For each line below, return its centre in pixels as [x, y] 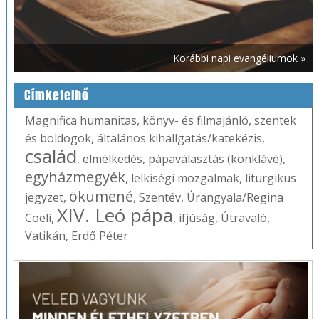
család [51, 156]
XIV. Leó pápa [115, 215]
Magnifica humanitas [80, 121]
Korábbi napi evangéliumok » [240, 58]
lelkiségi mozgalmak [185, 178]
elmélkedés [112, 159]
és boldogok [58, 138]
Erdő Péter [99, 236]
